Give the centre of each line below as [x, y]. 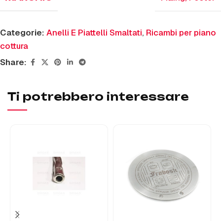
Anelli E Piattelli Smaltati [94, 33]
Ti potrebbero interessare [98, 96]
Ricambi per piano [181, 33]
